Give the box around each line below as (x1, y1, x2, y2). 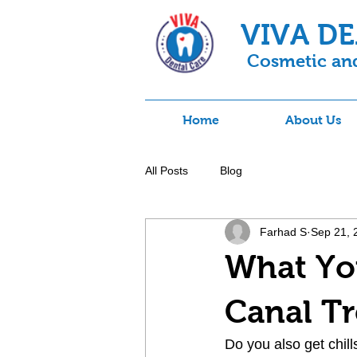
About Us (284, 113, 341, 127)
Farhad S (260, 225, 307, 238)
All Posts (145, 163, 188, 177)
